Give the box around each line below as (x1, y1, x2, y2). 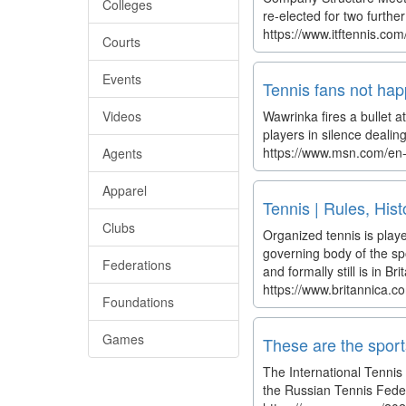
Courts (102, 33, 140, 51)
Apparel (102, 181, 147, 199)
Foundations (102, 293, 174, 311)
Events (102, 70, 141, 88)
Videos (102, 107, 141, 125)
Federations (102, 256, 171, 274)
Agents (102, 144, 142, 162)
